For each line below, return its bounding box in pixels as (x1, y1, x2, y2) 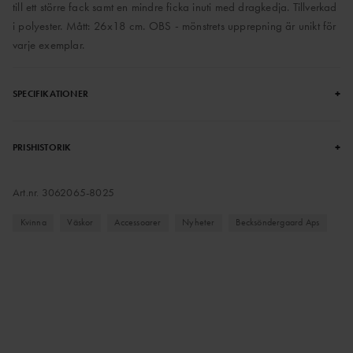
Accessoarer (114, 216, 162, 229)
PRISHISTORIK (13, 140, 72, 154)
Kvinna (20, 216, 46, 229)
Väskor (67, 216, 94, 229)
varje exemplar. (13, 36, 84, 53)
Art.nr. (13, 184, 42, 199)
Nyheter (182, 216, 215, 229)
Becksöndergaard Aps (236, 216, 320, 229)
